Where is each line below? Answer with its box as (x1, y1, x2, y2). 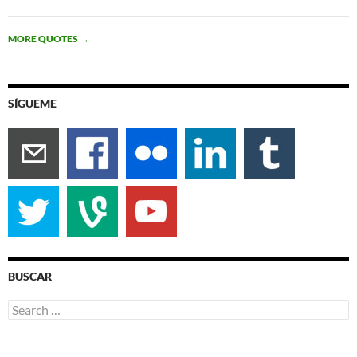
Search (7, 299, 41, 313)
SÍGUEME (8, 96, 57, 110)
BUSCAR (8, 269, 52, 283)
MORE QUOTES (8, 32, 80, 45)
